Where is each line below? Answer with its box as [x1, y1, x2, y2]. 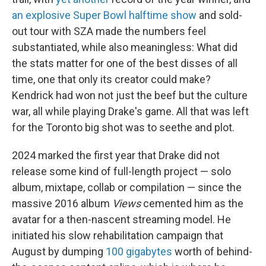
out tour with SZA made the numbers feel [12, 25, 206, 37]
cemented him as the [141, 197, 243, 210]
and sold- [197, 9, 242, 21]
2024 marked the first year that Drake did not [12, 149, 220, 161]
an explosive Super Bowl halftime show [12, 9, 197, 21]
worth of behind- [172, 245, 252, 258]
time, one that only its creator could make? [12, 73, 211, 85]
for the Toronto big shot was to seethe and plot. [12, 121, 235, 134]
